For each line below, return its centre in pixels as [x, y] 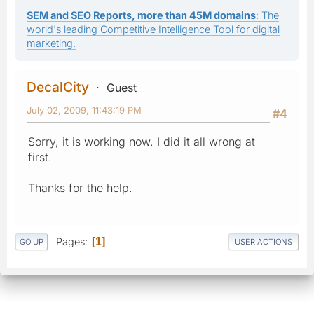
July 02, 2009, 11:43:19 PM [84, 110]
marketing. [51, 43]
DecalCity [58, 87]
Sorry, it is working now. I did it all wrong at [142, 141]
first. [40, 157]
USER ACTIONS [264, 242]
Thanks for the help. [80, 187]
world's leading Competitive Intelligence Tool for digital [153, 29]
